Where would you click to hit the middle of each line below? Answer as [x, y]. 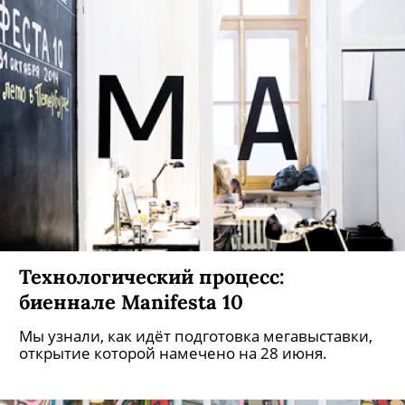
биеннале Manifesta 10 [131, 301]
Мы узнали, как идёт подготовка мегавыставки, [196, 336]
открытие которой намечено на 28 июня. [173, 353]
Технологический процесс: [152, 276]
